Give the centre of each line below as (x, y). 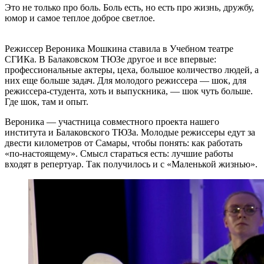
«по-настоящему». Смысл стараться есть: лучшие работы (119, 153)
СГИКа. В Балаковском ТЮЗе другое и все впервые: (110, 59)
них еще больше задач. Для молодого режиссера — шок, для (126, 80)
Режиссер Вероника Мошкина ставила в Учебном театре (119, 48)
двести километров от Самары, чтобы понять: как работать (123, 143)
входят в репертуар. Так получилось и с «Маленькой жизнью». (131, 164)
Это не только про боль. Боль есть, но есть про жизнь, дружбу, (129, 7)
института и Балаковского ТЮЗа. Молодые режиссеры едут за (130, 132)
